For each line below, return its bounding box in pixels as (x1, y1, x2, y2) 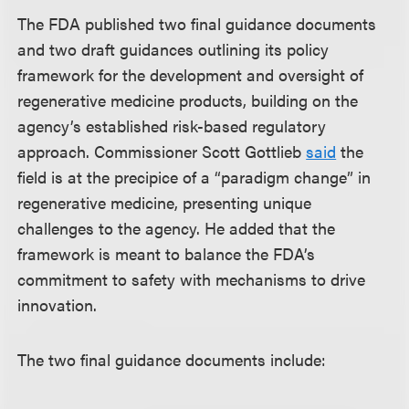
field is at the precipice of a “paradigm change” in (17, 165, 372, 188)
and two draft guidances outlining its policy (17, 37, 330, 60)
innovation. (17, 293, 98, 316)
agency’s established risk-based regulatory (17, 114, 327, 137)
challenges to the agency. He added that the (17, 216, 336, 239)
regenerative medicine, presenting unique (17, 191, 312, 214)
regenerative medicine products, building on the (17, 89, 359, 111)
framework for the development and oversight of (17, 63, 364, 86)
